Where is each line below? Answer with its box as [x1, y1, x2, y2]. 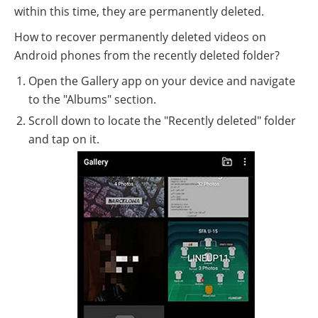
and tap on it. [28, 131, 99, 147]
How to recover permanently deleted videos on [14, 28, 266, 45]
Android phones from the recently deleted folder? [14, 47, 280, 63]
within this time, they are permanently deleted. [14, 3, 264, 19]
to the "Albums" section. [28, 91, 156, 107]
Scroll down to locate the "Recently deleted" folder [28, 112, 296, 128]
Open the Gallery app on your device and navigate [28, 72, 295, 89]
